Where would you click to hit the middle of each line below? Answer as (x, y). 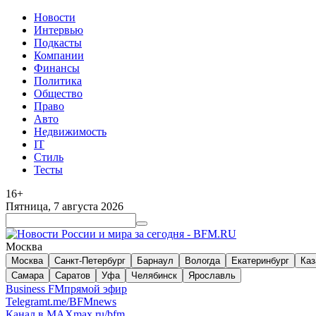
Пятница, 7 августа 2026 (65, 206)
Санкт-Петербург (90, 261)
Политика (58, 81)
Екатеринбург (260, 261)
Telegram (26, 302)
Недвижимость (70, 132)
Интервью (59, 30)
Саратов (73, 275)
